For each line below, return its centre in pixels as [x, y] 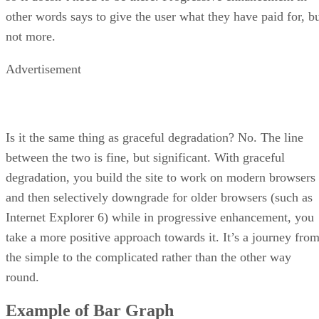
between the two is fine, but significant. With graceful [145, 157]
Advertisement [43, 69]
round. [22, 277]
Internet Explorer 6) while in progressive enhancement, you [160, 217]
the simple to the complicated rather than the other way [148, 257]
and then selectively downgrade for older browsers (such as [159, 197]
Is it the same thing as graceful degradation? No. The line [155, 137]
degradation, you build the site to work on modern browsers [161, 177]
